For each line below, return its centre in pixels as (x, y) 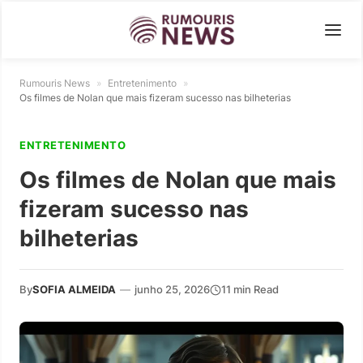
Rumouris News (55, 83)
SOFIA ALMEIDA (74, 289)
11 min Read (250, 289)
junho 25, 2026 (172, 289)
